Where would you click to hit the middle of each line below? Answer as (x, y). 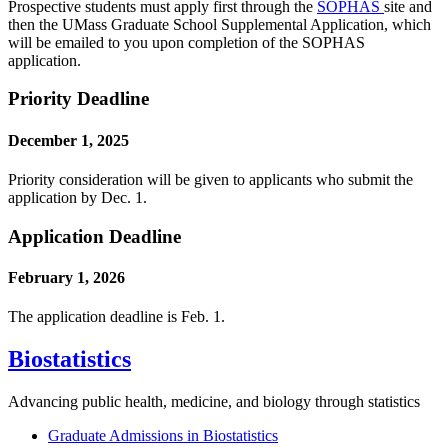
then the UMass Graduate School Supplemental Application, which (219, 24)
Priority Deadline (78, 99)
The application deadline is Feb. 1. (116, 317)
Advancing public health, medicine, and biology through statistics (214, 402)
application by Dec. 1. (77, 197)
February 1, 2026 (66, 277)
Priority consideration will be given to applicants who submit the (210, 179)
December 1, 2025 (68, 140)
